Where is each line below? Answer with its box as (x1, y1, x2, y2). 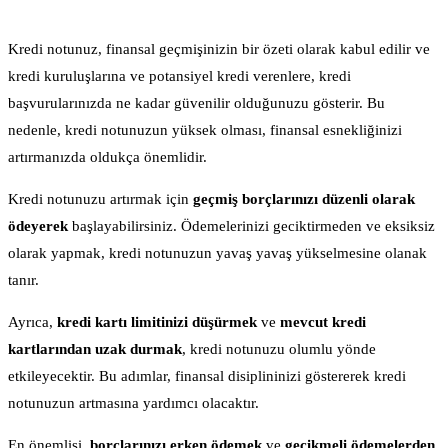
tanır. (8, 272, 39, 289)
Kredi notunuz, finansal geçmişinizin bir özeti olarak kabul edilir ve (8, 41, 430, 58)
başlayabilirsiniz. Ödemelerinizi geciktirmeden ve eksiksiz (72, 218, 435, 235)
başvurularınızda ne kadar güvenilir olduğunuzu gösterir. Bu (8, 95, 385, 112)
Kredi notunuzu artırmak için (8, 191, 193, 208)
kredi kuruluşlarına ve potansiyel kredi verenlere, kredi (8, 68, 351, 85)
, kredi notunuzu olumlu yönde (182, 341, 376, 358)
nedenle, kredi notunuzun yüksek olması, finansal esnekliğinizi (8, 122, 402, 139)
